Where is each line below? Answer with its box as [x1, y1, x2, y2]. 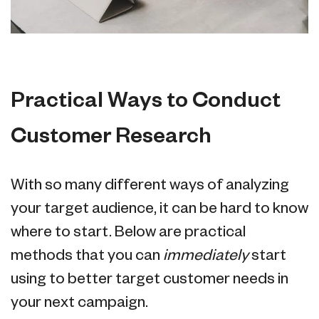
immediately [163, 249, 251, 263]
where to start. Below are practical [11, 225, 246, 239]
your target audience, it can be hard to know [11, 202, 308, 216]
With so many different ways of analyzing [11, 178, 289, 192]
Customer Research [11, 126, 211, 147]
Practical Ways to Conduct [11, 90, 281, 111]
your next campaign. [11, 296, 148, 310]
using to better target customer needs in [11, 272, 288, 286]
